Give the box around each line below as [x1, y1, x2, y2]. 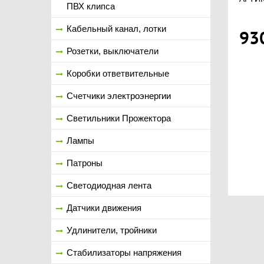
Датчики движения [67, 203, 141, 213]
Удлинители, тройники [67, 225, 157, 235]
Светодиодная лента [67, 180, 151, 190]
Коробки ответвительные [67, 68, 169, 78]
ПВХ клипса [67, 1, 115, 11]
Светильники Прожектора [67, 113, 171, 123]
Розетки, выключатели [67, 46, 159, 56]
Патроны [67, 158, 103, 168]
